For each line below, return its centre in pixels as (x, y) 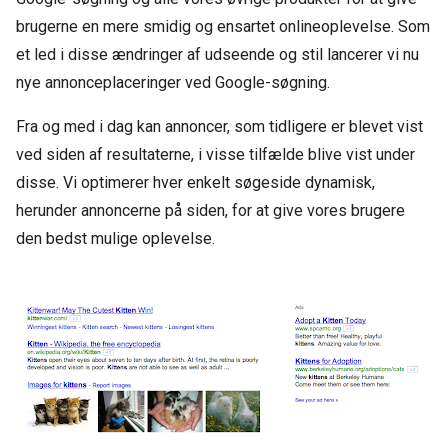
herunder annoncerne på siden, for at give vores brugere (210, 210)
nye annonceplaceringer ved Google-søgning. (173, 82)
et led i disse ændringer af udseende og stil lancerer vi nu (217, 54)
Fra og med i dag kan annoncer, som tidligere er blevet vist (219, 126)
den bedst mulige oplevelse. (115, 238)
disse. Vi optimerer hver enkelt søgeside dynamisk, (195, 182)
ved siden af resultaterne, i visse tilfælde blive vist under (215, 154)
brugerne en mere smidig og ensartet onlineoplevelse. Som (223, 26)
